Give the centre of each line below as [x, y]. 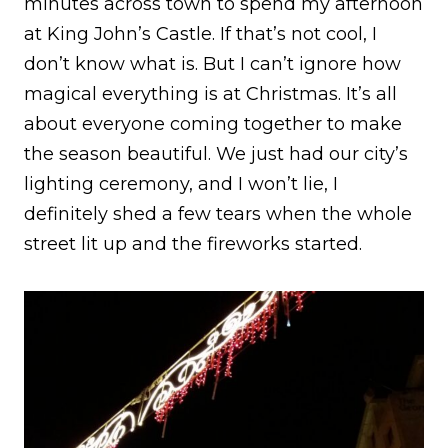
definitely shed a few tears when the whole [218, 213]
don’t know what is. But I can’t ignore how [212, 63]
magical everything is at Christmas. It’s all [210, 93]
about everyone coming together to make [213, 123]
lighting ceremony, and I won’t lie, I [181, 183]
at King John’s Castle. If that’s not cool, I [200, 33]
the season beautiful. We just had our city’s [216, 153]
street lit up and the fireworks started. [193, 243]
